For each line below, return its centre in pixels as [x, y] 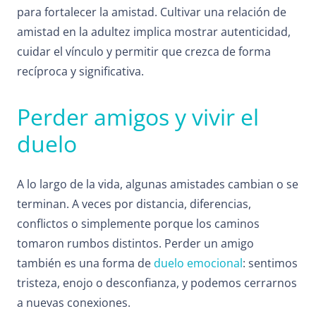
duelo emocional [198, 263]
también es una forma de [85, 263]
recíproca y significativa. [80, 72]
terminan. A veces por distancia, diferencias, [134, 204]
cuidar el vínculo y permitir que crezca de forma [144, 52]
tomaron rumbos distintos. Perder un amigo [135, 244]
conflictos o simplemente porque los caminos [138, 224]
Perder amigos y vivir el [138, 117]
